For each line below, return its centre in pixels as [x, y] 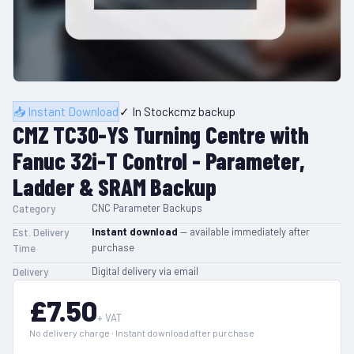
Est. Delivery [41, 232]
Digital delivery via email [145, 271]
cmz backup [205, 111]
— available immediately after [244, 232]
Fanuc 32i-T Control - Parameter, [159, 160]
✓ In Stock [147, 111]
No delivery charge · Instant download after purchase [142, 333]
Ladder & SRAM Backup [115, 186]
